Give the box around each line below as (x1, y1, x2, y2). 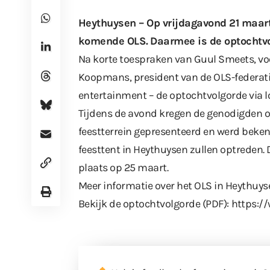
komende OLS (78, 34, 146, 48)
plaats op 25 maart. (78, 161, 169, 175)
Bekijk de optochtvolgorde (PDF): (78, 197, 231, 211)
